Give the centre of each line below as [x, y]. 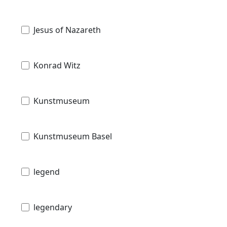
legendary [53, 207]
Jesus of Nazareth [67, 30]
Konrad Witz [57, 65]
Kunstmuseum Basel [73, 136]
